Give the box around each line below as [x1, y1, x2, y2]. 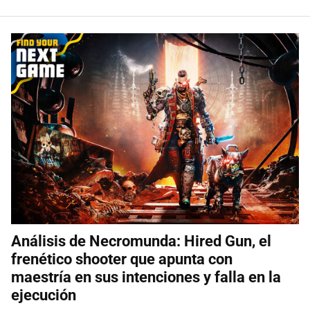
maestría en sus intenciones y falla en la [11, 268, 281, 286]
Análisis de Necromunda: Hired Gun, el [11, 232, 271, 250]
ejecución [11, 286, 76, 304]
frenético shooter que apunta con [11, 250, 232, 268]
